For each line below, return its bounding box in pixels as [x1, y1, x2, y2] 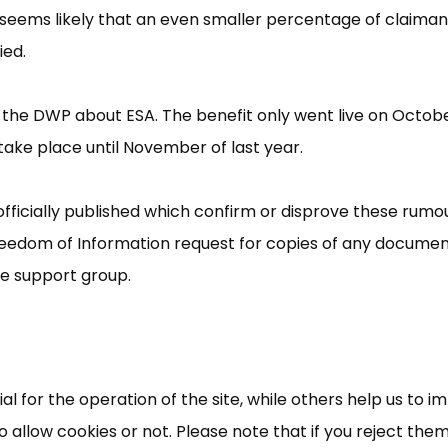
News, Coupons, [142, 380, 306, 408]
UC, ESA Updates [122, 309, 326, 342]
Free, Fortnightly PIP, [98, 261, 350, 294]
